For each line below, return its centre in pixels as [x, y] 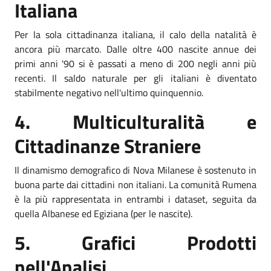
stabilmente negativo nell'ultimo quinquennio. [109, 93]
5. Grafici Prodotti [135, 243]
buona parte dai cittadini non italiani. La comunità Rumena [135, 184]
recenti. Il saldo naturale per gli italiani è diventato [135, 78]
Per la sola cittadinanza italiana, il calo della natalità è [135, 34]
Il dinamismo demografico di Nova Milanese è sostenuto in [135, 170]
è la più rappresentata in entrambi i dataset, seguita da [135, 199]
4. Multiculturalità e [135, 122]
